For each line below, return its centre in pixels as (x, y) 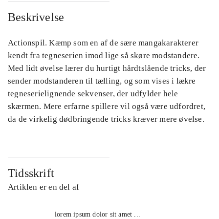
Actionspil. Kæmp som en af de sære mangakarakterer (103, 43)
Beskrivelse (36, 17)
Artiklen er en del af (44, 187)
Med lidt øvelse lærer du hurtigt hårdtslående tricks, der (107, 68)
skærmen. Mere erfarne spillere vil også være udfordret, (107, 107)
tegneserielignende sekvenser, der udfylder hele (93, 94)
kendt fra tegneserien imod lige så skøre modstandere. (104, 56)
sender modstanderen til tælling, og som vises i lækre (102, 81)
